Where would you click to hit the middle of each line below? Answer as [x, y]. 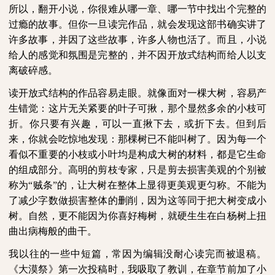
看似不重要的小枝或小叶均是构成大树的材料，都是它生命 [137, 154]
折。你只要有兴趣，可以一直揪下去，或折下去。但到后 [137, 124]
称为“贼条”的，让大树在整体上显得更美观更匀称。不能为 [137, 185]
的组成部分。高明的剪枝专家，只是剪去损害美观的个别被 [137, 170]
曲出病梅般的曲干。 [53, 231]
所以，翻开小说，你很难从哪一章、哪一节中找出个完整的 [137, 9]
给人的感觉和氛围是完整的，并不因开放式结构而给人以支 [137, 55]
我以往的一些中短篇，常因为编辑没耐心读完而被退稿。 [137, 254]
